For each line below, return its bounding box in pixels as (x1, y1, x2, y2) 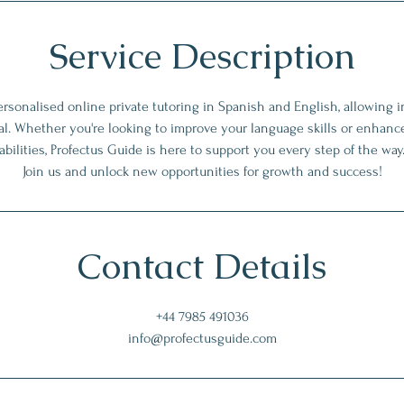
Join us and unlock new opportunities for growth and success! (22, 163, 382, 179)
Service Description (49, 32, 355, 79)
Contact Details (78, 243, 326, 289)
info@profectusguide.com (127, 330, 277, 346)
